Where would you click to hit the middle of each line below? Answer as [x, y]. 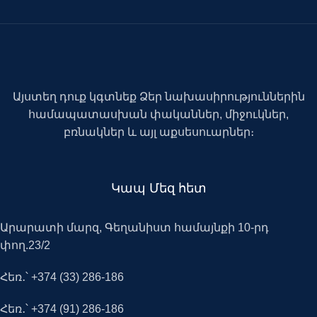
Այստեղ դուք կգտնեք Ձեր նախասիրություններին [158, 97]
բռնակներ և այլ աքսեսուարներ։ [158, 132]
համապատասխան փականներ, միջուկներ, [158, 115]
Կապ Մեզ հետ [158, 189]
